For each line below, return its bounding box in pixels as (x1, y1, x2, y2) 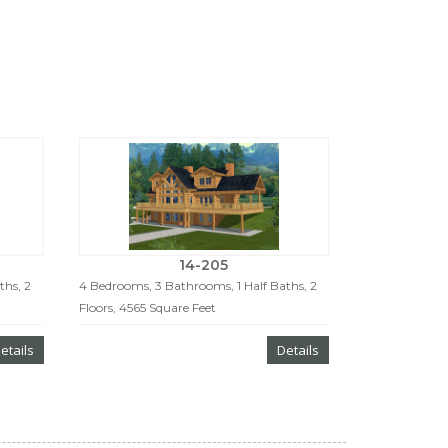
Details (276, 340, 319, 359)
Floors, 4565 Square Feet (78, 299, 216, 315)
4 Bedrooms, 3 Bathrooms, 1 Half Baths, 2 (78, 277, 317, 293)
